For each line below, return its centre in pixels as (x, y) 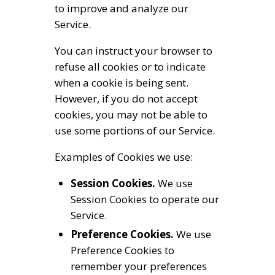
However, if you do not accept (126, 99)
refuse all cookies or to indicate (130, 67)
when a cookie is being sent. (122, 83)
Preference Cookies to (122, 250)
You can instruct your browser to (134, 51)
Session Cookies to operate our (145, 199)
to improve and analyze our (122, 9)
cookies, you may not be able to (131, 115)
